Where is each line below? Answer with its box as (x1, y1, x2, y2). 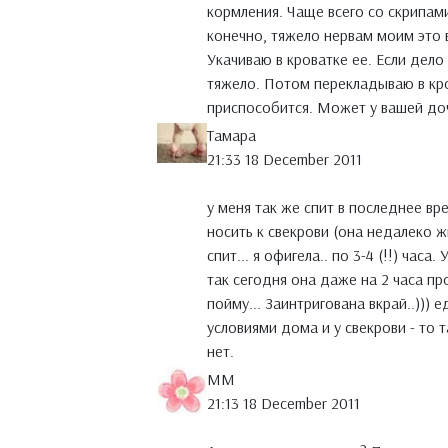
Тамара (207, 125, 256, 146)
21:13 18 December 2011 (207, 393, 360, 414)
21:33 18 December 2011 (207, 149, 362, 170)
